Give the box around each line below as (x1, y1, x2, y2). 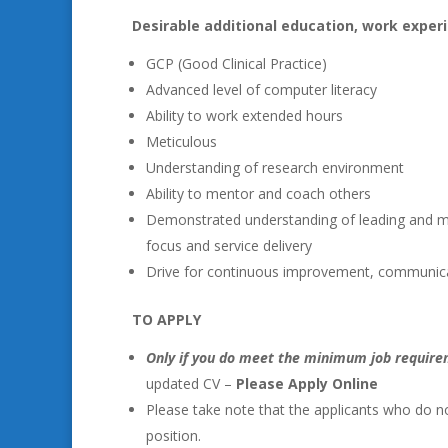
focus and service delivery (146, 236, 312, 255)
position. (146, 426, 201, 445)
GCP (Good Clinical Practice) (146, 54, 327, 73)
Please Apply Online (236, 374, 378, 393)
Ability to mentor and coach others (146, 184, 371, 203)
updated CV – (146, 374, 236, 393)
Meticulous (146, 132, 217, 151)
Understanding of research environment (146, 158, 404, 177)
